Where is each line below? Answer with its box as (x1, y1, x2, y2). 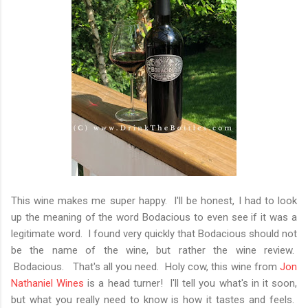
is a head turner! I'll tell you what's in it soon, (84, 276, 298, 289)
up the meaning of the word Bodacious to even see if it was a (11, 210, 297, 223)
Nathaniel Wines (11, 276, 85, 289)
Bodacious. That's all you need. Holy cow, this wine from (11, 260, 280, 273)
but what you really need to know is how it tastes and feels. (11, 293, 297, 306)
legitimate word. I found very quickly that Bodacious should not (11, 227, 297, 240)
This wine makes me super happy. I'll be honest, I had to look (11, 194, 297, 207)
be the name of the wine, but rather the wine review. (11, 243, 297, 256)
